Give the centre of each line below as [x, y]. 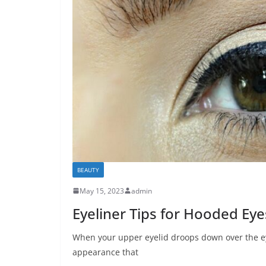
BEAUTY [88, 170]
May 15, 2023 [102, 191]
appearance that [105, 252]
